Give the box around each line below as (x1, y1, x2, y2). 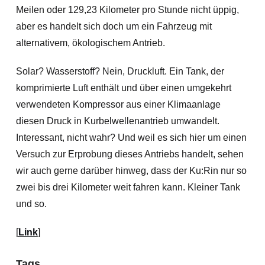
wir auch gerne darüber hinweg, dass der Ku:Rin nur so (15, 166, 247, 176)
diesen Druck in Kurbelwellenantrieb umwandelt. (15, 116, 219, 126)
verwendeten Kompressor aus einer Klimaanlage (15, 99, 221, 109)
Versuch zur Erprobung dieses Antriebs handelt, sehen (15, 149, 244, 159)
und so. (15, 199, 47, 209)
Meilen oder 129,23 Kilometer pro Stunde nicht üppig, (15, 5, 239, 15)
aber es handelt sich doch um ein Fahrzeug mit (15, 21, 212, 31)
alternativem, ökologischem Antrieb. (15, 38, 165, 48)
